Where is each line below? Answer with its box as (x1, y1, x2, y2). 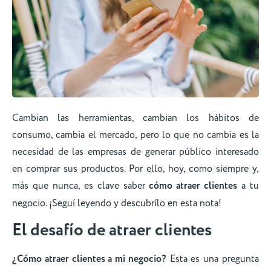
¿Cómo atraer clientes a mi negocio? (12, 252, 166, 266)
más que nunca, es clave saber (12, 179, 149, 193)
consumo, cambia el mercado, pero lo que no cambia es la (12, 128, 259, 142)
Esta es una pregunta (166, 252, 260, 266)
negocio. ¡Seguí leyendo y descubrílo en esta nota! (12, 197, 221, 211)
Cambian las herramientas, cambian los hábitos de (12, 111, 259, 125)
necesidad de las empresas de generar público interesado (12, 145, 259, 159)
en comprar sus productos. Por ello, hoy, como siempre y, (12, 162, 259, 176)
